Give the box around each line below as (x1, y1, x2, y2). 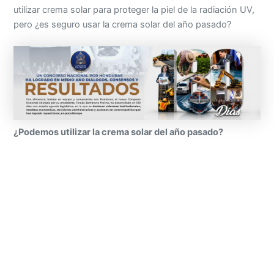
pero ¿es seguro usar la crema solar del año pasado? (13, 19, 232, 31)
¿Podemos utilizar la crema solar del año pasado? (13, 127, 224, 138)
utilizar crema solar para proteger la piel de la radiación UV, (13, 4, 255, 16)
